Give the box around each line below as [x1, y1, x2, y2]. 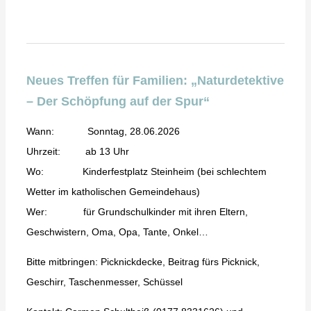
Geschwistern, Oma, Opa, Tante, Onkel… [26, 226, 208, 238]
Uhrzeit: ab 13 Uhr [26, 146, 129, 158]
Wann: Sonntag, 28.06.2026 [26, 126, 180, 137]
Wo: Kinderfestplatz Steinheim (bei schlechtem [26, 166, 267, 178]
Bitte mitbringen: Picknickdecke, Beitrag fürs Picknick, [26, 256, 260, 268]
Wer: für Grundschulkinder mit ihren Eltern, [26, 206, 248, 218]
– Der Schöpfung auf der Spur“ [26, 94, 210, 109]
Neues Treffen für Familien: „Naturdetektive [26, 74, 284, 88]
